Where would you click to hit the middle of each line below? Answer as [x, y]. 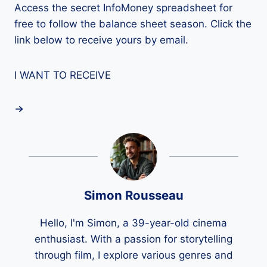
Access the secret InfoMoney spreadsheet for [123, 8]
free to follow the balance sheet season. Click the [133, 24]
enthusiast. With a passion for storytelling [133, 239]
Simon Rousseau [133, 195]
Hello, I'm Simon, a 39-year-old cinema [133, 223]
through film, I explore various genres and [133, 255]
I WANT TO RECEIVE [63, 75]
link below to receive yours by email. [101, 40]
